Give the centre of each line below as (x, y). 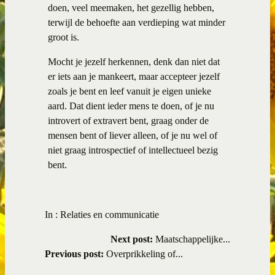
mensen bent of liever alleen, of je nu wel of (133, 135)
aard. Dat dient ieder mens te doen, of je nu (131, 106)
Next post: (132, 239)
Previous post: (74, 254)
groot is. (64, 37)
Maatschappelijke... (192, 239)
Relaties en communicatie (110, 214)
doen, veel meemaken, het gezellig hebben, (131, 7)
